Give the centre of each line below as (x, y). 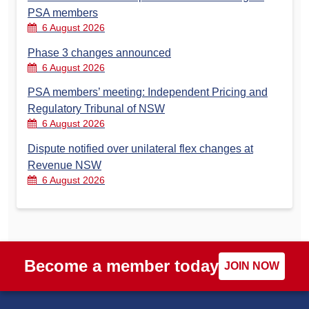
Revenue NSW (64, 165)
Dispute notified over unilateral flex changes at (140, 148)
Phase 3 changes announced (99, 52)
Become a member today (121, 266)
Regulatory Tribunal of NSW (96, 109)
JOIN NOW (252, 266)
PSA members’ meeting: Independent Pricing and (148, 92)
